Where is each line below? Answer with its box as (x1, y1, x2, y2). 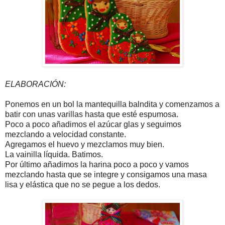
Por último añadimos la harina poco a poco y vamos (5, 160, 189, 169)
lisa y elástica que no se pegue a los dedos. (5, 180, 160, 189)
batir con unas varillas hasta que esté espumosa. (5, 110, 178, 119)
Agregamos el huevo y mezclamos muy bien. (5, 140, 164, 149)
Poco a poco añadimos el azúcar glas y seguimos (5, 120, 181, 129)
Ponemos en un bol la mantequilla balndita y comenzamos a (5, 100, 219, 109)
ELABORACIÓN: (5, 80, 66, 89)
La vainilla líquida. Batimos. (5, 150, 103, 159)
